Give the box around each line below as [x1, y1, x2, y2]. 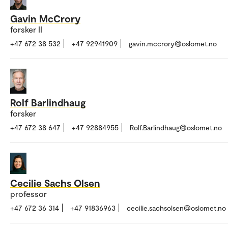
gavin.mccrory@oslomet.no [129, 39, 217, 48]
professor [10, 189, 47, 199]
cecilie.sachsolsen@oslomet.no [127, 204, 226, 213]
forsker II [10, 24, 42, 35]
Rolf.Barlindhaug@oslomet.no [130, 123, 222, 132]
